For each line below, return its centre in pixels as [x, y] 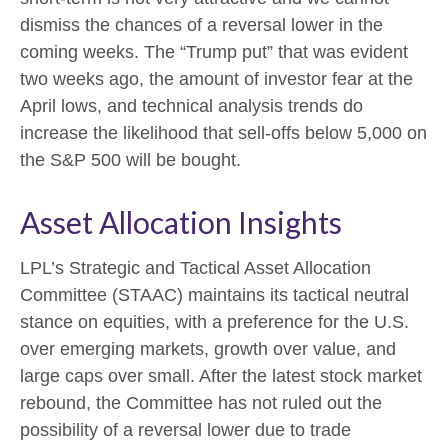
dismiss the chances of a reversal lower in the [201, 25]
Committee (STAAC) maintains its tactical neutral [214, 295]
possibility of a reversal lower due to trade [185, 430]
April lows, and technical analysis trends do [191, 106]
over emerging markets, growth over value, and [208, 349]
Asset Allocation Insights [181, 222]
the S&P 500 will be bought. [130, 160]
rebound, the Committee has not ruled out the [201, 403]
